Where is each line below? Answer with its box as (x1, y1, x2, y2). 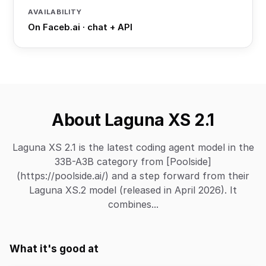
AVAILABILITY (28, 8, 82, 16)
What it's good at (9, 243, 99, 255)
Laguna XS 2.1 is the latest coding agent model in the (12, 141, 254, 153)
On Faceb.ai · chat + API (28, 21, 132, 33)
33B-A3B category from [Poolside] (55, 156, 211, 167)
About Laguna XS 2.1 (52, 110, 214, 130)
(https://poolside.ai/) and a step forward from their (17, 170, 249, 182)
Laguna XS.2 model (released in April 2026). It (29, 184, 237, 196)
